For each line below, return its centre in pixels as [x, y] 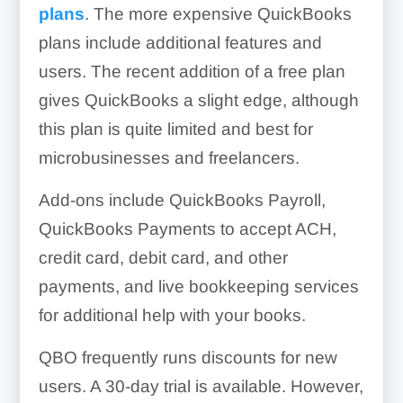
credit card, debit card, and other [163, 258]
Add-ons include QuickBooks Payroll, [182, 201]
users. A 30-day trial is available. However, [201, 387]
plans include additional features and [180, 43]
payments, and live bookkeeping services [198, 287]
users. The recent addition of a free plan [192, 72]
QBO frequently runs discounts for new [188, 358]
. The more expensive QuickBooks [218, 14]
